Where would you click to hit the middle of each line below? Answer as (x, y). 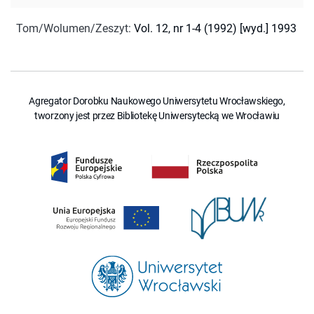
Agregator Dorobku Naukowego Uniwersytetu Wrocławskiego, (157, 101)
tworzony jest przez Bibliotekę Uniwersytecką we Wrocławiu (157, 115)
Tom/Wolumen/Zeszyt (72, 28)
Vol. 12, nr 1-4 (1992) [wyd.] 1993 (215, 28)
